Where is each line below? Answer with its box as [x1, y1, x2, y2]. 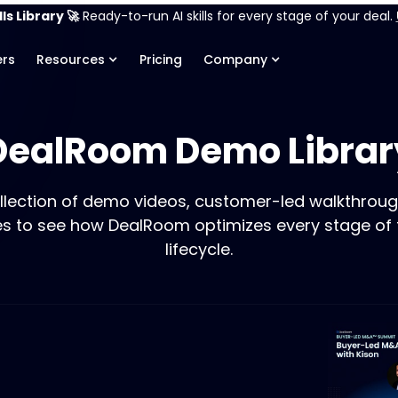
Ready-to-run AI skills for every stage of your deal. [82, 6, 393, 25]
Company [203, 51, 268, 69]
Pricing [139, 51, 183, 69]
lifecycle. [165, 238, 233, 261]
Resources [36, 51, 106, 69]
